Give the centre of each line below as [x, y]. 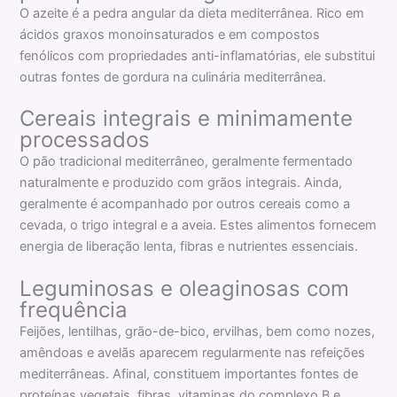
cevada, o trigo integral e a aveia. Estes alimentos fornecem [198, 226]
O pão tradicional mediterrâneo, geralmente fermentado [187, 162]
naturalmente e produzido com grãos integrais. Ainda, [181, 183]
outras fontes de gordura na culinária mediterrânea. [173, 77]
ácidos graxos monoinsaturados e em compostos [170, 34]
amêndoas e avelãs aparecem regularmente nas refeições [193, 352]
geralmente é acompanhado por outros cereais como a [185, 204]
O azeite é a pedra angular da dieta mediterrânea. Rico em [192, 13]
